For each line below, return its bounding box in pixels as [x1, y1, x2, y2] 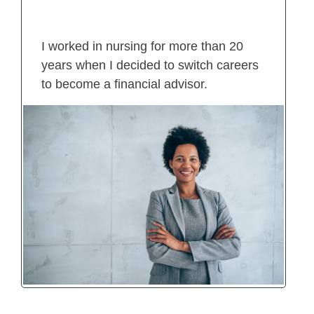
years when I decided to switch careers [41, 58, 259, 73]
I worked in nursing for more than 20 [41, 39, 243, 54]
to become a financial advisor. [41, 77, 207, 92]
